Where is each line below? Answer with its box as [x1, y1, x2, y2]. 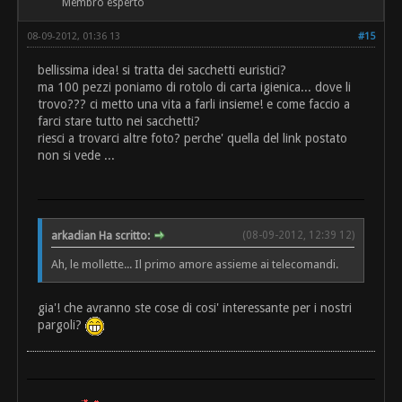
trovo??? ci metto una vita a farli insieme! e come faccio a [38, 97, 351, 112]
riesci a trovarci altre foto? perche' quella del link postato [38, 131, 348, 146]
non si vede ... [38, 148, 116, 163]
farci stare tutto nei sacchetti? [38, 114, 201, 129]
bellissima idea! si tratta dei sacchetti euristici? [38, 63, 287, 78]
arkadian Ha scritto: [51, 229, 153, 243]
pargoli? [38, 318, 86, 333]
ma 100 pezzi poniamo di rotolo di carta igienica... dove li [38, 80, 352, 95]
